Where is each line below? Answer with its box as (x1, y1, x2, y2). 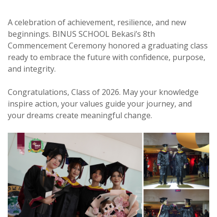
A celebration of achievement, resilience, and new (8, 17, 186, 28)
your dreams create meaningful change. (8, 110, 152, 121)
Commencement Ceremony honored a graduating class (8, 40, 208, 51)
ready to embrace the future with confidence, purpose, (8, 52, 205, 62)
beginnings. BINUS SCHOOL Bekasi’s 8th (8, 29, 155, 39)
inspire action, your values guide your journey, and (8, 98, 192, 109)
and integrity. (8, 63, 56, 74)
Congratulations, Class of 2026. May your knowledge (8, 87, 199, 97)
